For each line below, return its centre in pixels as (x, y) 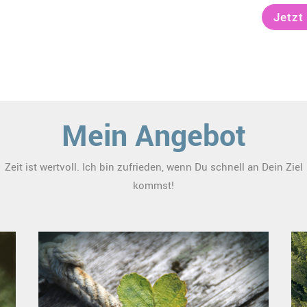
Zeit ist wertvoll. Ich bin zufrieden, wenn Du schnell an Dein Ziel (153, 167)
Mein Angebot (153, 135)
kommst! (153, 185)
